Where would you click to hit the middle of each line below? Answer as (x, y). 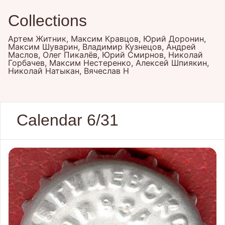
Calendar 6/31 (68, 120)
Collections (47, 21)
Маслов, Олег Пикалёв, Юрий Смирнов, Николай (105, 55)
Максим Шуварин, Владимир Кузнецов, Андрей (102, 47)
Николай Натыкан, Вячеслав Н (69, 71)
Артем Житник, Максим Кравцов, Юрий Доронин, (107, 39)
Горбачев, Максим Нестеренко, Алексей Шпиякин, (108, 63)
